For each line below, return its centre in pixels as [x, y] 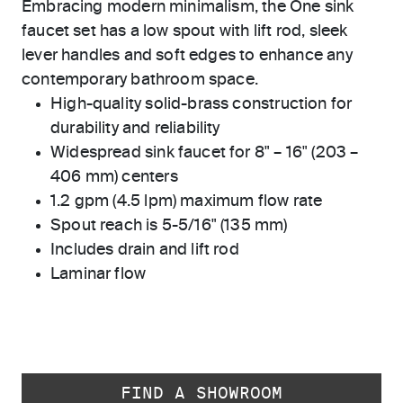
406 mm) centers [114, 177]
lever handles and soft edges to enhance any [187, 56]
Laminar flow [99, 274]
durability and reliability [135, 129]
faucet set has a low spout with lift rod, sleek [185, 31]
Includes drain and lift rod [145, 250]
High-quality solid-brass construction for [201, 104]
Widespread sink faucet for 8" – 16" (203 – [205, 153]
